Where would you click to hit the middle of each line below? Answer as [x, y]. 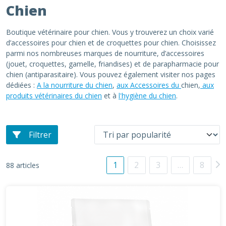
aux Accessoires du [149, 85]
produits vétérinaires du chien [54, 96]
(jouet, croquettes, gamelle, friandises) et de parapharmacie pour [112, 64]
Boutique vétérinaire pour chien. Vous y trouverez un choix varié [110, 32]
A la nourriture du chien [75, 85]
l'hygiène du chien [147, 96]
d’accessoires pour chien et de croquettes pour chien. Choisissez [111, 43]
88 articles [23, 165]
